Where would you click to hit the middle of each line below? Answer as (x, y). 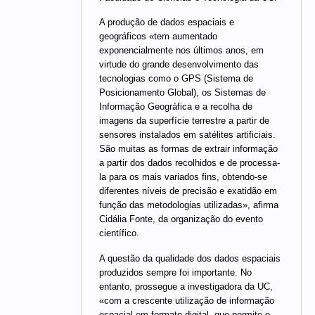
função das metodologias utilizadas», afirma (189, 205)
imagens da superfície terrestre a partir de (184, 121)
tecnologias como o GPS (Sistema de (176, 79)
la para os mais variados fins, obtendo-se (183, 177)
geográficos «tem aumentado (158, 37)
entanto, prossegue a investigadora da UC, (186, 287)
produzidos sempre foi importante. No (175, 272)
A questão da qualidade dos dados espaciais (190, 258)
